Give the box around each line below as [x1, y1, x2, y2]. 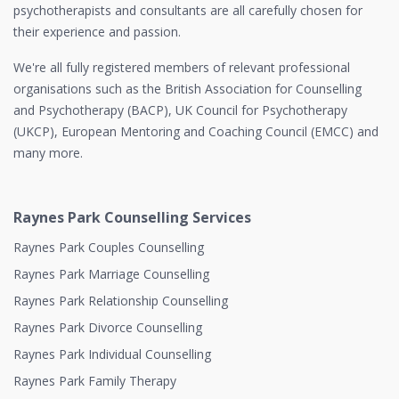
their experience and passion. [13, 23, 181, 40]
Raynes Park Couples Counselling [13, 239, 204, 256]
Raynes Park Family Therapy [13, 372, 176, 389]
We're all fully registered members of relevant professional [13, 59, 350, 76]
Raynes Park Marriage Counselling [13, 265, 209, 282]
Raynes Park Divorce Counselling [13, 319, 202, 336]
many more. [13, 144, 83, 161]
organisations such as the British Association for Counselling [13, 80, 362, 97]
